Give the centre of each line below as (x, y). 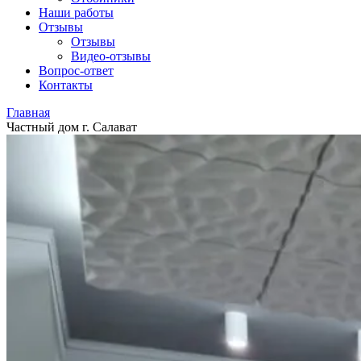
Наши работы (76, 12)
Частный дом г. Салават (72, 127)
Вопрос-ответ (76, 71)
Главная (28, 112)
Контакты (66, 85)
